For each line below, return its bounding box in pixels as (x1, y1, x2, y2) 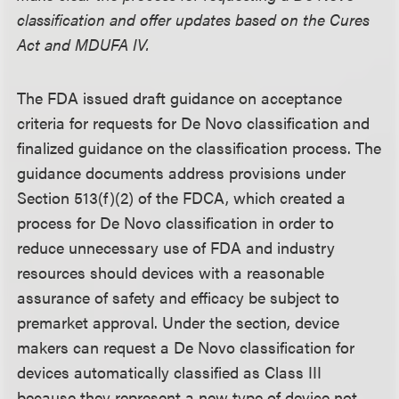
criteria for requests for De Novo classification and (17, 111, 370, 134)
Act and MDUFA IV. (17, 33, 151, 55)
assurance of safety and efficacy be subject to (17, 286, 340, 308)
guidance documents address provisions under (17, 161, 346, 183)
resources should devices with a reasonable (17, 261, 325, 283)
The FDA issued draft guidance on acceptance (17, 86, 343, 109)
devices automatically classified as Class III (17, 361, 322, 383)
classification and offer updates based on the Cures (17, 8, 370, 30)
